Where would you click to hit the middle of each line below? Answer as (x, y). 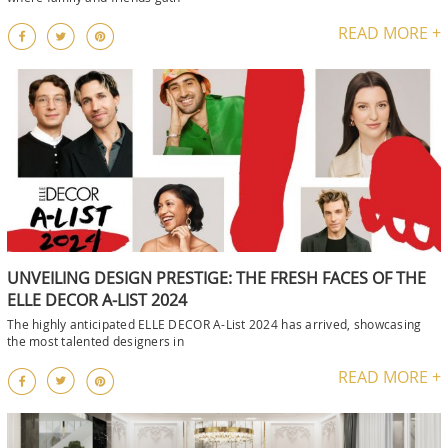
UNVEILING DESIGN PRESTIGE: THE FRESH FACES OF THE (216, 278)
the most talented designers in (95, 341)
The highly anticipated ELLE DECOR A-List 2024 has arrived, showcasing (214, 324)
